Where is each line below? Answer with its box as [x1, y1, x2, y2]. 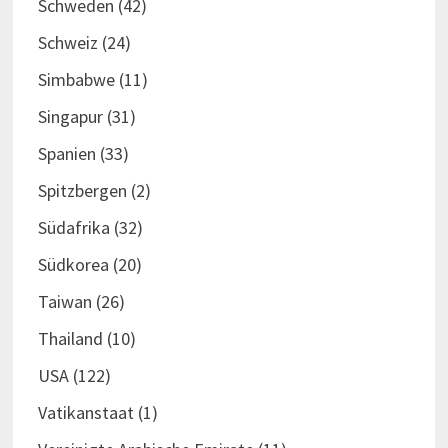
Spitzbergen [37, 179, 127, 203]
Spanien [37, 142, 96, 166]
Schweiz [37, 31, 98, 55]
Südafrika [37, 216, 110, 240]
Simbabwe [37, 68, 115, 92]
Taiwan [37, 290, 92, 314]
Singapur [37, 105, 103, 129]
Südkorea [37, 253, 109, 277]
